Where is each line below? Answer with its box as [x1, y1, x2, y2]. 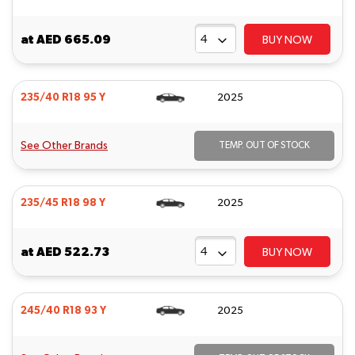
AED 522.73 [36, 245, 109, 259]
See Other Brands [21, 140, 108, 152]
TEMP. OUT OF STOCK [219, 141, 310, 151]
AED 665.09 [36, 32, 111, 46]
